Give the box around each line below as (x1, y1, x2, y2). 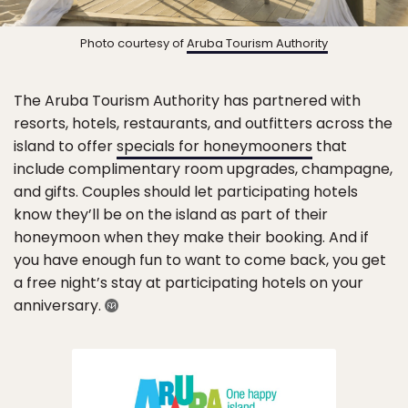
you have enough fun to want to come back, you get (14, 249, 386, 270)
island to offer (14, 135, 117, 157)
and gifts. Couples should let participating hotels (14, 180, 358, 202)
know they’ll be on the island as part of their (14, 203, 328, 225)
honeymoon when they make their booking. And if (14, 226, 369, 248)
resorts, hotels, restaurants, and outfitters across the (14, 112, 393, 134)
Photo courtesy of (80, 34, 187, 52)
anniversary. (14, 294, 105, 316)
